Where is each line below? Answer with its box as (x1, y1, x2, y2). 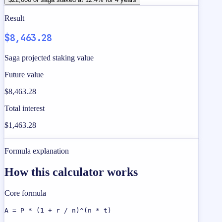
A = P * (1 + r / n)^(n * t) (4, 206, 111, 214)
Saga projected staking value (4, 54, 94, 62)
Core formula (4, 188, 46, 197)
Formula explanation (4, 147, 69, 156)
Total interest (4, 104, 45, 113)
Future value (4, 70, 44, 79)
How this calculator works (4, 165, 138, 178)
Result (4, 13, 24, 22)
